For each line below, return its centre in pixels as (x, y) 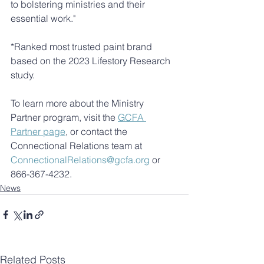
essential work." (44, 18)
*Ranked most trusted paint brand (82, 47)
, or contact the (98, 131)
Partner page (38, 131)
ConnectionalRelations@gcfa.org (80, 160)
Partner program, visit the (64, 117)
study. (23, 75)
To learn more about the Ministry (78, 103)
